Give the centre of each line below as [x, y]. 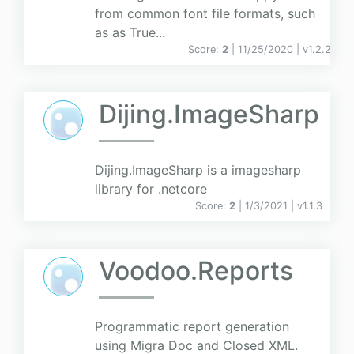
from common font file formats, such [205, 14]
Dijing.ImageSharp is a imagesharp [198, 170]
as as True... [130, 33]
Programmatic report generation [192, 327]
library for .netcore [151, 189]
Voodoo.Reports [196, 271]
